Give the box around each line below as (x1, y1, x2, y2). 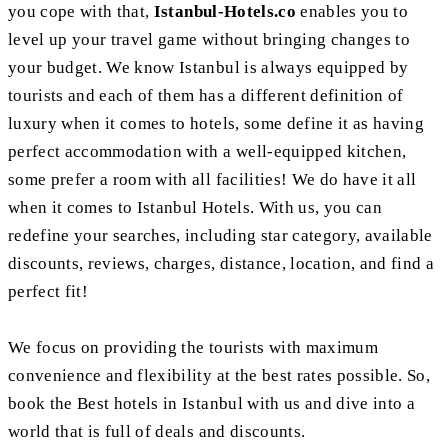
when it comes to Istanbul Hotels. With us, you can (8, 198, 382, 218)
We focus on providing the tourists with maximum (8, 338, 378, 358)
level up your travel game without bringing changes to (8, 30, 411, 50)
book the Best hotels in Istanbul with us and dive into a (8, 394, 416, 414)
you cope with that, (8, 2, 154, 22)
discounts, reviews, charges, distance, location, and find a (8, 254, 435, 274)
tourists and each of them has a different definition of (8, 86, 404, 106)
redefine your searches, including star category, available (8, 226, 433, 246)
